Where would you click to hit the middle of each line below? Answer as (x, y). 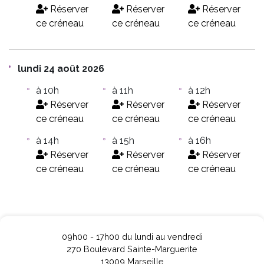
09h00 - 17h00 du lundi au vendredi (132, 237)
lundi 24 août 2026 (61, 69)
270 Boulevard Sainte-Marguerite (132, 249)
